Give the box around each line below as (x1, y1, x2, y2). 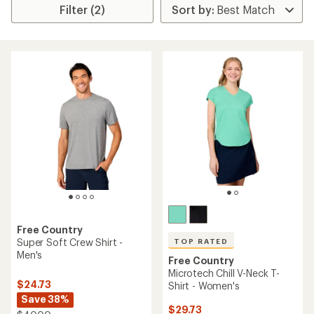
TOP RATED (174, 237, 229, 245)
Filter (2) (60, 3, 106, 16)
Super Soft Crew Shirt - (17, 236, 123, 248)
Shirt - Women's (168, 280, 240, 292)
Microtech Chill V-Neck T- (168, 267, 280, 279)
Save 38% (21, 293, 69, 306)
